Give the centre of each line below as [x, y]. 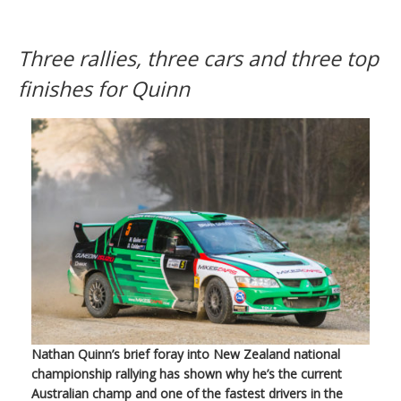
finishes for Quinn [104, 88]
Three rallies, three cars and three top [198, 58]
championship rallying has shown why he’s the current [187, 373]
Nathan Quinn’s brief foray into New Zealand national [186, 354]
